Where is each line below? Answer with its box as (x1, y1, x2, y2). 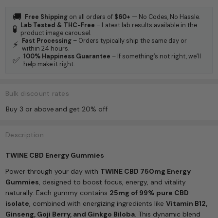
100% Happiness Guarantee (23, 52, 111, 60)
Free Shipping (25, 13, 68, 21)
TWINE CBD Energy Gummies (5, 151, 105, 160)
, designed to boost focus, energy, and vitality (39, 178, 186, 187)
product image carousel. (20, 29, 91, 37)
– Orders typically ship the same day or (72, 36, 187, 45)
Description (5, 130, 44, 140)
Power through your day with (5, 167, 101, 176)
